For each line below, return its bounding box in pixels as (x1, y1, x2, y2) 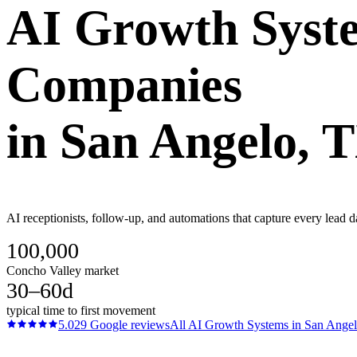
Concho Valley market (6, 263, 119, 277)
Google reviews (87, 317, 170, 331)
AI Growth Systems (188, 317, 288, 331)
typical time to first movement (6, 303, 155, 317)
